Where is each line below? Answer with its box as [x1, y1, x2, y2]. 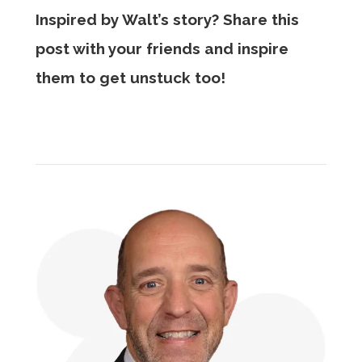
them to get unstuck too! [36, 68, 225, 86]
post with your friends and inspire [36, 39, 288, 57]
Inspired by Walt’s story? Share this [36, 10, 299, 28]
